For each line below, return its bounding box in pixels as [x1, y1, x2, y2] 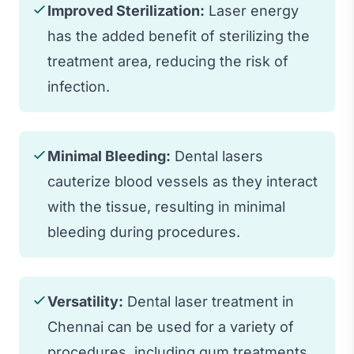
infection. [47, 77, 110, 95]
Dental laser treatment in [123, 292, 294, 310]
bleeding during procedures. [47, 223, 240, 240]
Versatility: [47, 292, 123, 310]
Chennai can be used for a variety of [47, 318, 294, 335]
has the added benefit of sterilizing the [47, 27, 310, 44]
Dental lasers [171, 147, 263, 164]
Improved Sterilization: [47, 2, 205, 19]
